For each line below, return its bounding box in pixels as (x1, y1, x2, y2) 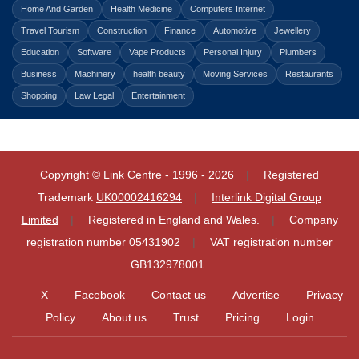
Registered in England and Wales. (87, 213, 260, 226)
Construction (97, 26, 147, 35)
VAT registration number (210, 236, 333, 248)
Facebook (74, 288, 125, 301)
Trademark (38, 191, 96, 204)
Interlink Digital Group (212, 191, 321, 204)
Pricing (224, 311, 260, 324)
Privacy (305, 288, 343, 301)
